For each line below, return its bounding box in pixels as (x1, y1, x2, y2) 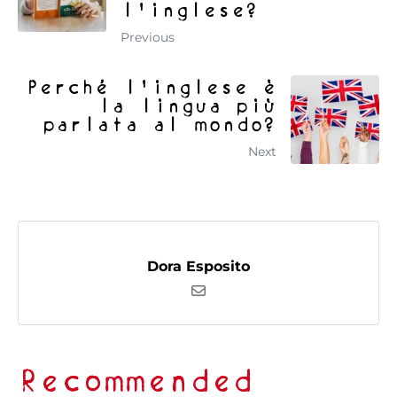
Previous (121, 29, 175, 46)
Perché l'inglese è (26, 73, 276, 102)
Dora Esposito (147, 258, 250, 276)
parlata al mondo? (43, 110, 276, 139)
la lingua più (97, 91, 276, 121)
